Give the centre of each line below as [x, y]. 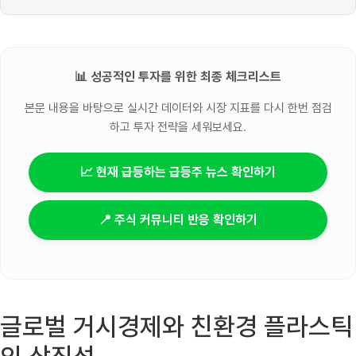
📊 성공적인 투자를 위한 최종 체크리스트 [178, 77]
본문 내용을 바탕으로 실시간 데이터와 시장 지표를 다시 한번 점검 [178, 108]
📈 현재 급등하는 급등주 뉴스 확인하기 [178, 172]
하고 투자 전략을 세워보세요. [178, 127]
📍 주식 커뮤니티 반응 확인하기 [178, 219]
